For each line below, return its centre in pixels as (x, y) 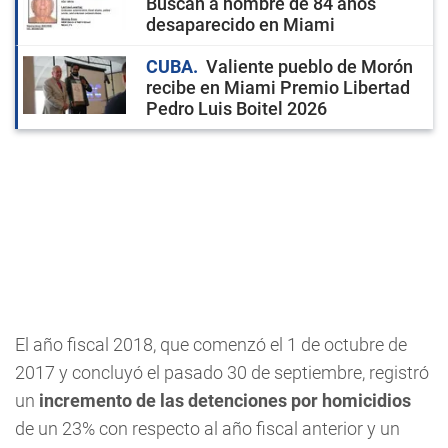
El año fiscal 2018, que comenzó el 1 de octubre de (211, 344)
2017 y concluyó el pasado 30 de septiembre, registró (222, 372)
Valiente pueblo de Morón (309, 66)
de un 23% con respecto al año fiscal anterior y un (207, 428)
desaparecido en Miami (240, 24)
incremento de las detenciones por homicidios (225, 400)
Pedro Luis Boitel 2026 (236, 108)
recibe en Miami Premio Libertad (278, 87)
